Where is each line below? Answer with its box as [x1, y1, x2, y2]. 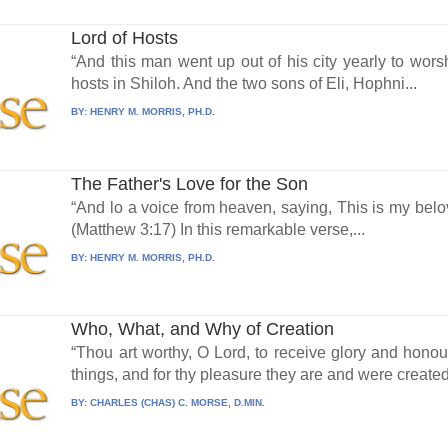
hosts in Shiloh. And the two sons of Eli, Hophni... [71, 74, 418, 92]
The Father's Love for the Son [71, 173, 309, 194]
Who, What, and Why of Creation [71, 319, 335, 340]
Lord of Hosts [71, 27, 179, 48]
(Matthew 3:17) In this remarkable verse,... [71, 220, 366, 238]
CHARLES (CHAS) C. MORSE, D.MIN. [90, 397, 266, 409]
